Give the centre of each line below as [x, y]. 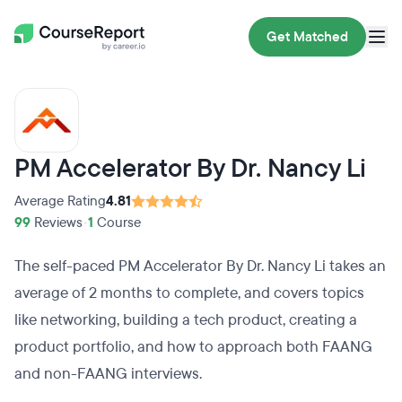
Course [117, 223]
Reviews [57, 223]
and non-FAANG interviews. [110, 374]
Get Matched [307, 37]
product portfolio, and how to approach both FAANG [193, 347]
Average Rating [60, 201]
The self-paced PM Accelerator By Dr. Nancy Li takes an [200, 266]
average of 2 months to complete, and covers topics [189, 293]
